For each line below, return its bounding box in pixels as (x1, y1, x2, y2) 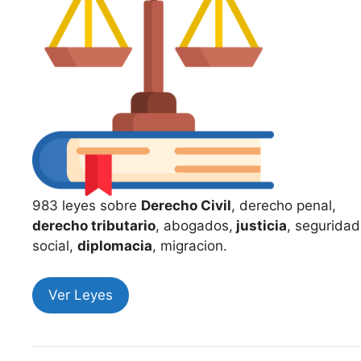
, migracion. (152, 238, 227, 254)
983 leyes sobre (32, 197, 141, 214)
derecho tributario (32, 218, 156, 234)
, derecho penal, (231, 197, 336, 214)
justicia (233, 218, 287, 234)
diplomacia (77, 238, 152, 254)
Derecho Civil (141, 197, 231, 214)
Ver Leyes (48, 286, 113, 303)
